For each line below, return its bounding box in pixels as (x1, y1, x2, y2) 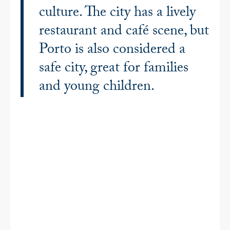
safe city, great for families (39, 56, 188, 82)
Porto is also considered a (39, 38, 185, 63)
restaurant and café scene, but (39, 20, 209, 45)
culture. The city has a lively (39, 1, 196, 26)
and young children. (39, 75, 154, 100)
